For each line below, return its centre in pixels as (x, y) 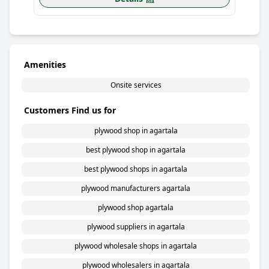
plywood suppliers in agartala (136, 227)
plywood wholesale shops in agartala (136, 246)
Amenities (45, 65)
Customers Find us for (70, 110)
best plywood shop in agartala (136, 150)
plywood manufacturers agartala (136, 188)
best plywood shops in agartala (136, 169)
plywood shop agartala (136, 207)
